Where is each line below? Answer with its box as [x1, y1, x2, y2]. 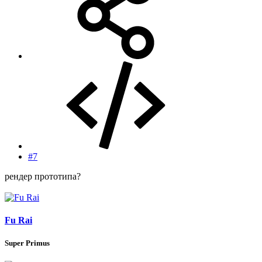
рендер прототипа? [5, 171, 81, 181]
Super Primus [5, 239, 50, 248]
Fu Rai [5, 215, 32, 225]
